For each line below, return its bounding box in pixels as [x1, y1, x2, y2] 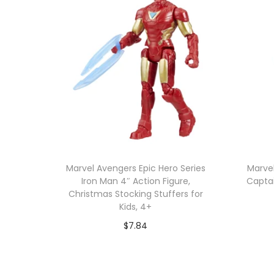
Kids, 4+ [119, 200, 152, 213]
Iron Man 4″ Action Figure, [81, 174, 190, 187]
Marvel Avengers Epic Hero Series [65, 161, 206, 174]
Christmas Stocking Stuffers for [68, 187, 203, 200]
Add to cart [117, 237, 166, 250]
